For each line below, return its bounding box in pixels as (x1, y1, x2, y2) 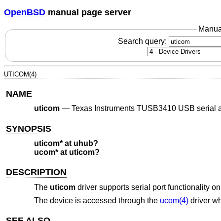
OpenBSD (4, 7, 45, 17)
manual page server (45, 7, 131, 17)
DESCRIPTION (6, 167, 67, 178)
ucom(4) (159, 196, 188, 205)
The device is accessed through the (34, 196, 160, 205)
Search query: (117, 37, 169, 45)
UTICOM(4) (4, 70, 37, 78)
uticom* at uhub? (34, 139, 98, 148)
